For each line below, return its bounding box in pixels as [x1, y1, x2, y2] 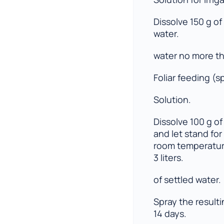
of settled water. [153, 173, 221, 185]
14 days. [153, 207, 186, 219]
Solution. [153, 93, 191, 105]
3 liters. [153, 151, 183, 163]
